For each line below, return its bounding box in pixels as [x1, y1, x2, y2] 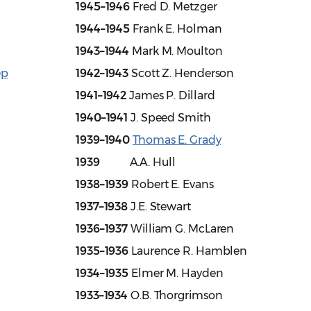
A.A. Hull [99, 155, 176, 169]
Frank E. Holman [130, 22, 222, 36]
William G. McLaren [128, 222, 235, 236]
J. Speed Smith [128, 111, 211, 125]
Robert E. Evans [128, 178, 214, 192]
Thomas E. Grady [133, 133, 221, 147]
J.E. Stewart [128, 200, 191, 214]
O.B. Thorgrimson [128, 289, 223, 303]
